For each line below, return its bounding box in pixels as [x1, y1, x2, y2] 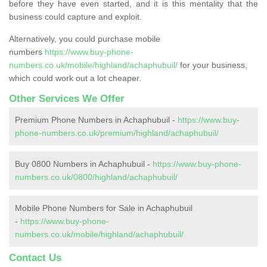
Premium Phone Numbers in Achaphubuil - [15, 114, 178, 125]
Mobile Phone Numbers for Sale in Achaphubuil [15, 203, 193, 213]
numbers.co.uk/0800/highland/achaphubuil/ [15, 172, 178, 182]
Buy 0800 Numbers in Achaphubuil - [15, 159, 153, 169]
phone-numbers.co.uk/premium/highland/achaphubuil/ [15, 128, 219, 138]
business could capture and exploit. [9, 11, 142, 21]
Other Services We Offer [9, 92, 125, 104]
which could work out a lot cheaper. [9, 73, 141, 83]
